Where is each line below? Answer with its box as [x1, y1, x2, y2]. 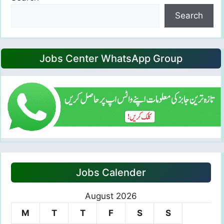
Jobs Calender [76, 166, 146, 178]
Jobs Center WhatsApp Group [39, 52, 182, 65]
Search [175, 10, 203, 21]
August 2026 [85, 190, 137, 201]
